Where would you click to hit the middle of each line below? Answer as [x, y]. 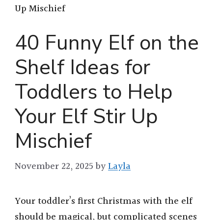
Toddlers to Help [94, 92]
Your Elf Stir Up [86, 116]
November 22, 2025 [54, 167]
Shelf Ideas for [82, 67]
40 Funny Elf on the [107, 43]
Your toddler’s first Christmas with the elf [104, 202]
